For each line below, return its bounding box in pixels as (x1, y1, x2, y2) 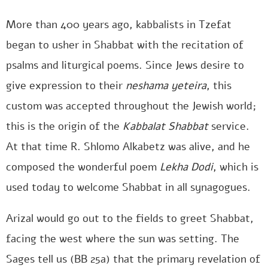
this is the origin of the (6, 119, 123, 133)
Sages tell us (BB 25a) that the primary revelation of (6, 252, 260, 266)
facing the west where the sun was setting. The (6, 232, 239, 246)
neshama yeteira (126, 78, 206, 93)
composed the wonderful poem (6, 160, 160, 174)
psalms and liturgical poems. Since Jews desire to (6, 58, 244, 72)
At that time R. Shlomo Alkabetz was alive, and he (6, 139, 250, 154)
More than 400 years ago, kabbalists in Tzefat (6, 17, 232, 32)
